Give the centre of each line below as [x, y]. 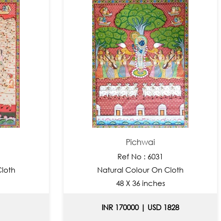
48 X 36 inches [140, 183]
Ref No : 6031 [141, 156]
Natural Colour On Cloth [141, 169]
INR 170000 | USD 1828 [141, 207]
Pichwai [141, 142]
